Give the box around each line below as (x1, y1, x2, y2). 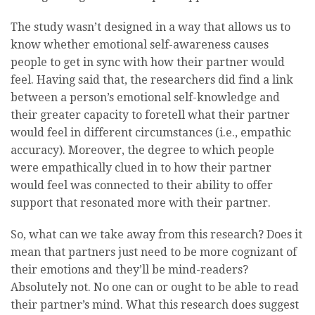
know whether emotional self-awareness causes (11, 37, 269, 51)
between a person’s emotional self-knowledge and (11, 90, 280, 104)
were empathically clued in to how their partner (11, 160, 271, 174)
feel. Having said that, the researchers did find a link (11, 72, 293, 86)
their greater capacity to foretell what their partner (11, 108, 290, 122)
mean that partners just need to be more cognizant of (11, 245, 297, 259)
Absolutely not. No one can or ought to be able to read (11, 280, 299, 294)
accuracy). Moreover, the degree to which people (11, 143, 274, 157)
